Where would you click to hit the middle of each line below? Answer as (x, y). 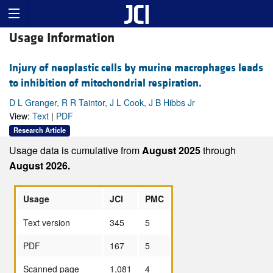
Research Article (40, 130)
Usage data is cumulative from (76, 150)
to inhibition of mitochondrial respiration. (105, 83)
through (219, 150)
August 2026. (40, 165)
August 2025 (172, 150)
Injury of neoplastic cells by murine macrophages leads (136, 68)
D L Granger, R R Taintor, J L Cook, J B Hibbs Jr (102, 103)
